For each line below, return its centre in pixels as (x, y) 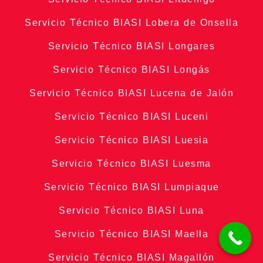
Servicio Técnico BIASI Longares (131, 46)
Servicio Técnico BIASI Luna (131, 211)
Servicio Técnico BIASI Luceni (131, 117)
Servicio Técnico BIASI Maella (131, 234)
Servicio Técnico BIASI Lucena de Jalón (131, 93)
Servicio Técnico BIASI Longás (131, 70)
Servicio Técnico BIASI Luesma (131, 164)
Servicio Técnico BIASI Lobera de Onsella (131, 23)
